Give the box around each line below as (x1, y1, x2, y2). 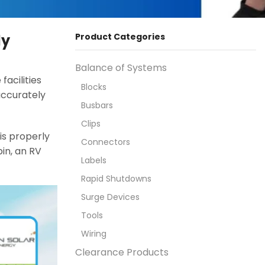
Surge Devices (81, 191, 140, 203)
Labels (81, 154, 106, 167)
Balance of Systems (75, 61, 167, 75)
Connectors (81, 136, 130, 148)
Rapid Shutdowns (81, 173, 151, 185)
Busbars (81, 99, 113, 112)
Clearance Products (75, 245, 169, 260)
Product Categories (75, 30, 165, 43)
